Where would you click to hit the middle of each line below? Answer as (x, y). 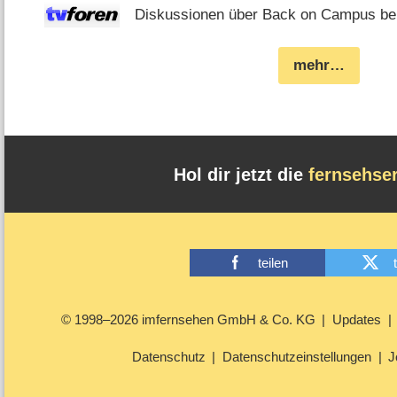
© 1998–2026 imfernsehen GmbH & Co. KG (188, 320)
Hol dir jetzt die (241, 174)
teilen (272, 262)
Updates (356, 320)
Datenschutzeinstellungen (296, 357)
